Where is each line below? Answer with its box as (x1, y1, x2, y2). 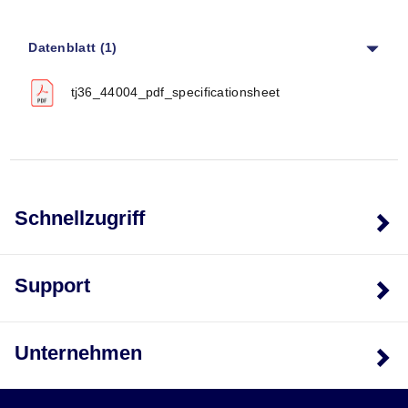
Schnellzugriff (15, 206, 145, 229)
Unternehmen (15, 341, 142, 364)
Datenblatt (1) (28, 39, 117, 55)
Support (15, 273, 90, 297)
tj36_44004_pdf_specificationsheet (66, 84, 284, 99)
